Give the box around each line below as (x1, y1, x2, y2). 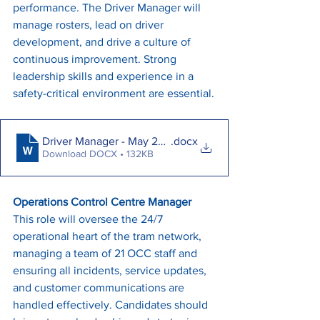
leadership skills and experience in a (13, 69, 196, 82)
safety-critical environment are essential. (13, 86, 214, 99)
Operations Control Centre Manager (13, 195, 191, 208)
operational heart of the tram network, (13, 229, 204, 242)
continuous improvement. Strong (13, 52, 179, 65)
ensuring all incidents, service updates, (13, 264, 209, 276)
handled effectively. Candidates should (13, 298, 211, 311)
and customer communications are (13, 281, 187, 294)
